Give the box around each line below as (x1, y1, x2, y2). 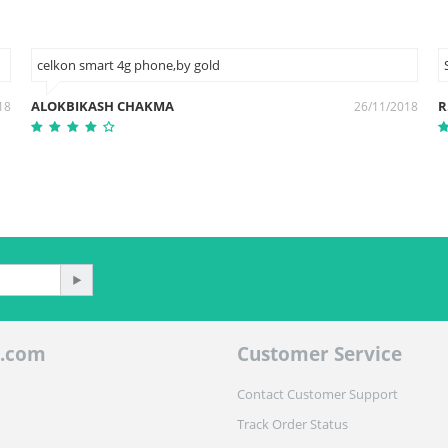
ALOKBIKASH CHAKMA (31, 97, 174, 115)
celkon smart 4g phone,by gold (37, 56, 220, 74)
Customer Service (236, 341, 402, 367)
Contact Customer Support (236, 385, 398, 403)
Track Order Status (236, 415, 348, 433)
